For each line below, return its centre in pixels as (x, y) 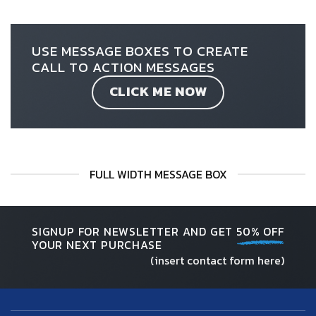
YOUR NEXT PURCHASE (97, 244)
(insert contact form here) (217, 260)
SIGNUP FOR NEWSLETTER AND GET (134, 231)
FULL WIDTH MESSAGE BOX (158, 174)
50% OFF (260, 231)
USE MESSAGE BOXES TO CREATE (140, 51)
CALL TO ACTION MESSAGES (124, 67)
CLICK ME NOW (158, 91)
